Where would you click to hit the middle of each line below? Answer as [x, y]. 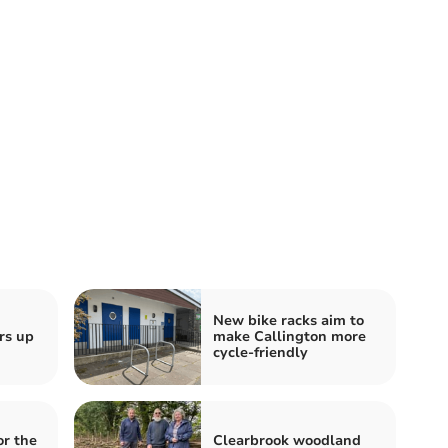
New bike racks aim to [288, 321]
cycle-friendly [260, 353]
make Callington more [289, 337]
